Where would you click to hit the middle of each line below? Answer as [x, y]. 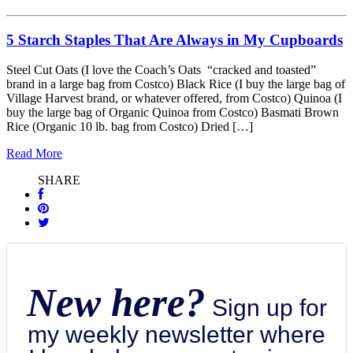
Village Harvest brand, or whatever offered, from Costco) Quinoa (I [174, 98]
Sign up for [266, 308]
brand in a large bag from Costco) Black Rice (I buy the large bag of [176, 84]
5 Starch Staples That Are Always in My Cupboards [175, 39]
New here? [116, 303]
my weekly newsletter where [176, 335]
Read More [34, 154]
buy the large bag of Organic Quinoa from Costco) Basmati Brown [173, 113]
